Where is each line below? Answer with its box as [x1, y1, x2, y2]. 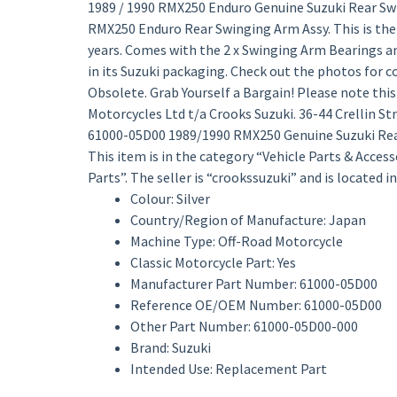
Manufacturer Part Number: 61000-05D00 [129, 275, 378, 292]
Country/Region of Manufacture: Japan [129, 211, 366, 229]
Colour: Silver [129, 190, 210, 207]
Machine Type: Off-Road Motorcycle [129, 232, 343, 250]
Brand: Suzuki [129, 339, 211, 356]
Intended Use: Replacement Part [129, 360, 327, 378]
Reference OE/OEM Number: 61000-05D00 [129, 296, 382, 314]
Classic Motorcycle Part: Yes [129, 253, 296, 271]
